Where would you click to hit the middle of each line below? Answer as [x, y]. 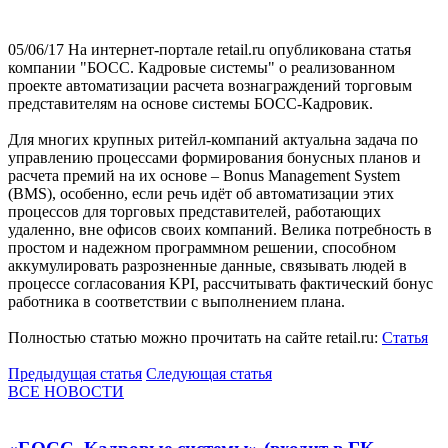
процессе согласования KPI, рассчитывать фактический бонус [220, 283]
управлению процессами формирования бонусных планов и [214, 157]
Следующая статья [209, 373]
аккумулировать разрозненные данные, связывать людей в [207, 265]
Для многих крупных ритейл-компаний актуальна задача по [213, 139]
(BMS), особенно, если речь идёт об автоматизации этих [201, 193]
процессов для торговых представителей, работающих [194, 211]
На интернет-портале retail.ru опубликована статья [237, 49]
